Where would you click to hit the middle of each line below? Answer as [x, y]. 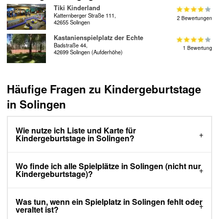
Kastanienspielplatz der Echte [99, 38]
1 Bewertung [197, 48]
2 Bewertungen [195, 18]
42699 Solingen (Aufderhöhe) [88, 52]
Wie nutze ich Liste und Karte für [76, 131]
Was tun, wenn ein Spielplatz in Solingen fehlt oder [109, 202]
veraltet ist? [37, 210]
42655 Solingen [72, 22]
